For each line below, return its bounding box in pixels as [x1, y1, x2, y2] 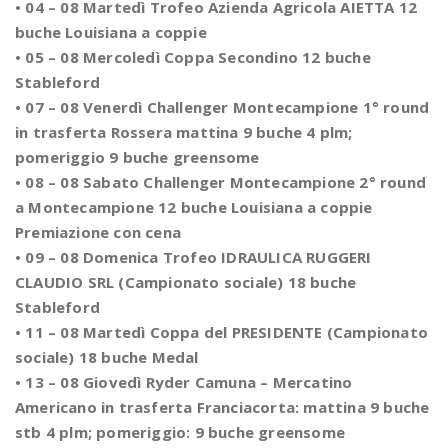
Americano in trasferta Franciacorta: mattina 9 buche [15, 397, 430, 417]
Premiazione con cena [15, 222, 181, 242]
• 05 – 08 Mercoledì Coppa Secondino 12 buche [15, 47, 371, 67]
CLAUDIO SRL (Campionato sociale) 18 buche [15, 272, 357, 292]
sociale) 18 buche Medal [15, 347, 199, 367]
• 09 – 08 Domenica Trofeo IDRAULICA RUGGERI [15, 247, 372, 267]
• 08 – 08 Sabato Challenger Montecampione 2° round [15, 172, 427, 192]
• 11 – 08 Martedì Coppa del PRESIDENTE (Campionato [15, 322, 429, 342]
